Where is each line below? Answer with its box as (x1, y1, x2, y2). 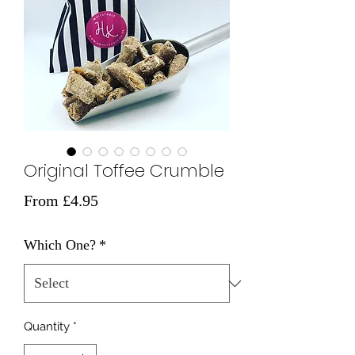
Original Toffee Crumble (24, 158, 224, 184)
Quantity (24, 319, 70, 334)
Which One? (24, 237, 96, 254)
